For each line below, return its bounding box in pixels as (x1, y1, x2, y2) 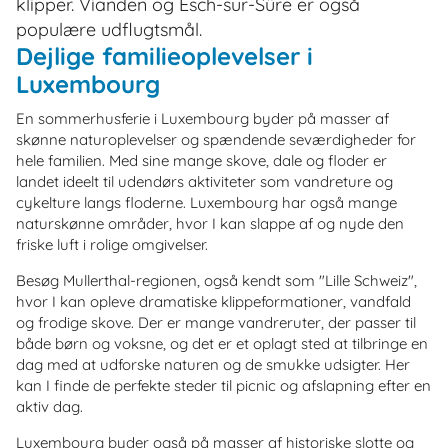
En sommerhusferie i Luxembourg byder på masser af (16, 108, 389, 128)
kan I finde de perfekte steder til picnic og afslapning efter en (16, 375, 431, 395)
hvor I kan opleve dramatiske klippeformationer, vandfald (16, 291, 411, 311)
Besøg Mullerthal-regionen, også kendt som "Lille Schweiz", (16, 270, 417, 290)
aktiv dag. (16, 396, 83, 416)
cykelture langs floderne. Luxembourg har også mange (16, 192, 397, 212)
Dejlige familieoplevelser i (16, 40, 313, 71)
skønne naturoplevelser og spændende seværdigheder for (16, 129, 416, 149)
